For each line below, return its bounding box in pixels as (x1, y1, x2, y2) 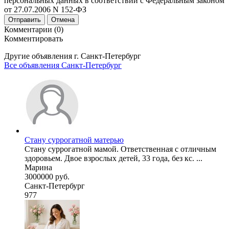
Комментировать (4, 34, 63, 43)
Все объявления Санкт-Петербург (4, 60, 122, 70)
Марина (25, 163, 52, 172)
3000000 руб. (25, 172, 70, 181)
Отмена (51, 15, 75, 24)
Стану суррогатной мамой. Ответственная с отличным (25, 144, 216, 153)
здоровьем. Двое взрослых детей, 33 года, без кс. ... (25, 153, 202, 163)
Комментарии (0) (4, 25, 63, 34)
